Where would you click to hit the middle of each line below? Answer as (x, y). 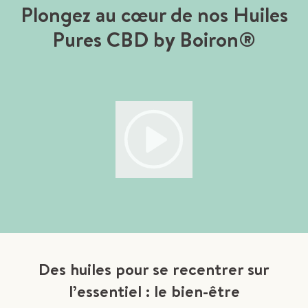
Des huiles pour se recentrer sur (154, 269)
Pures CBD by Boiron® (154, 40)
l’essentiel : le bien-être (154, 291)
